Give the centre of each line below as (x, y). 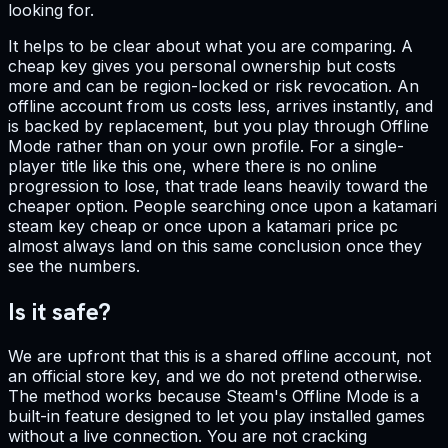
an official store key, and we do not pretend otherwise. (215, 376)
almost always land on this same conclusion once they (215, 245)
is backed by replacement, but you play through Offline (218, 125)
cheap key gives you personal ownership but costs (202, 65)
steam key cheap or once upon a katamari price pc (203, 225)
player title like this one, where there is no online (192, 165)
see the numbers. (74, 265)
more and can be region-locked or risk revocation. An (213, 85)
